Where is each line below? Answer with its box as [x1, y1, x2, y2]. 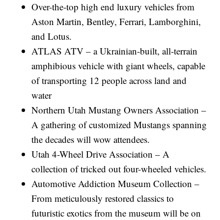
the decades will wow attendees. [31, 133, 150, 146]
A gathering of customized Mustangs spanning [31, 118, 207, 131]
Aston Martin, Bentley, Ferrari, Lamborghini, [31, 15, 201, 28]
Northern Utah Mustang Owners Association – [31, 104, 207, 116]
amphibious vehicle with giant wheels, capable [31, 59, 206, 72]
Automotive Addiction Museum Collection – [31, 177, 200, 190]
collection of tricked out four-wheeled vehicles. [31, 163, 207, 175]
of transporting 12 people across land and [31, 74, 187, 87]
